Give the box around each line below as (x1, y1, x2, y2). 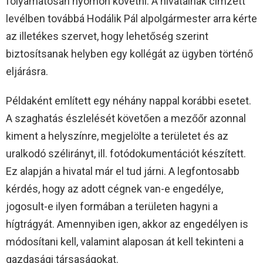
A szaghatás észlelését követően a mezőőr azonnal (6, 112, 246, 124)
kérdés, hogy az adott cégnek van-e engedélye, (6, 182, 223, 195)
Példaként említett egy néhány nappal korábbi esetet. (6, 94, 251, 107)
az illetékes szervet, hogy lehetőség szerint (6, 29, 208, 42)
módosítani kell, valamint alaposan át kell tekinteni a (6, 235, 244, 248)
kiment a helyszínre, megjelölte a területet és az (6, 129, 228, 142)
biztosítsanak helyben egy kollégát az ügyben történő (6, 47, 253, 60)
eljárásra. (6, 65, 48, 77)
